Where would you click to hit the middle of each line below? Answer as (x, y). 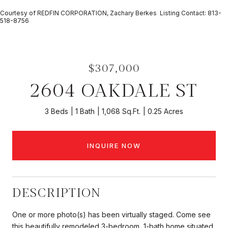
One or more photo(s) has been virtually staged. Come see (111, 214)
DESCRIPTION (57, 192)
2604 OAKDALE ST (114, 90)
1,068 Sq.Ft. (121, 111)
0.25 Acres (165, 111)
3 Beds (56, 111)
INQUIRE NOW (114, 145)
